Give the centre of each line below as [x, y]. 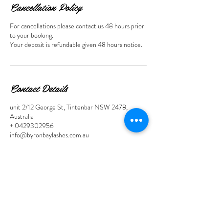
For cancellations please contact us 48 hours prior [77, 26]
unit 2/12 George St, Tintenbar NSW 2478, [69, 107]
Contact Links [78, 197]
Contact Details [38, 88]
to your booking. [32, 35]
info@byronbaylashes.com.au [49, 135]
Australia [22, 116]
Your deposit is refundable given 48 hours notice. [76, 44]
